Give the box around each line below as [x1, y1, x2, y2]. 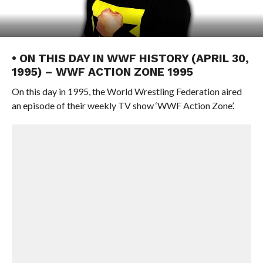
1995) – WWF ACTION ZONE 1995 [11, 65, 193, 79]
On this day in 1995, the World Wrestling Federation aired [11, 86, 242, 97]
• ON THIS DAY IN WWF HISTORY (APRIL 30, [11, 52, 249, 65]
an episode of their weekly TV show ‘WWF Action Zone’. [11, 100, 234, 111]
